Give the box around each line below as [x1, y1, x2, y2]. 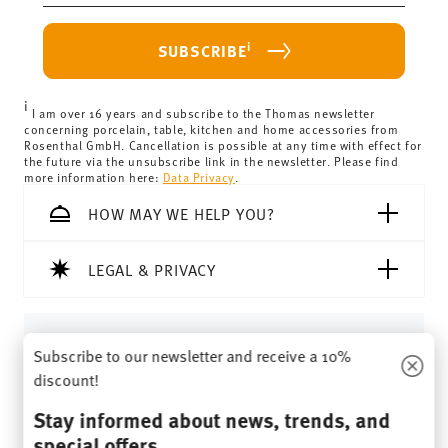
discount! [32, 368, 99, 390]
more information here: [24, 168, 163, 185]
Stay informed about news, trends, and [32, 404, 390, 434]
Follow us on [172, 385, 272, 409]
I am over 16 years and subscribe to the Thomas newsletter [28, 104, 375, 121]
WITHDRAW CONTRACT [154, 326, 294, 348]
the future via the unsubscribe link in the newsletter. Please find [24, 152, 399, 169]
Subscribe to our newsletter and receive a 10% [32, 344, 351, 366]
